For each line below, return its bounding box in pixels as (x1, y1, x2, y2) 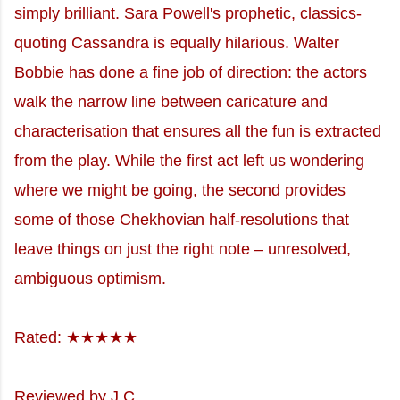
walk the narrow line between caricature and (14, 92, 328, 111)
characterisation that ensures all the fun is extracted (14, 121, 381, 140)
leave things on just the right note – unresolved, (14, 239, 351, 258)
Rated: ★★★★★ (14, 328, 137, 346)
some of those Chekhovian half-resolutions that (14, 210, 349, 229)
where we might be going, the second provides (14, 180, 346, 199)
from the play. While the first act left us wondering (14, 151, 364, 170)
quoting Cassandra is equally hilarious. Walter (14, 33, 339, 52)
